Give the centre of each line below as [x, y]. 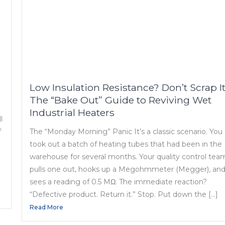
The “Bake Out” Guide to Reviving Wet [121, 100]
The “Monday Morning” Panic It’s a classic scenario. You [126, 132]
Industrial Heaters [72, 113]
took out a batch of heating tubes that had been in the [126, 144]
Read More [47, 207]
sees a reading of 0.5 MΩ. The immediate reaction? [119, 182]
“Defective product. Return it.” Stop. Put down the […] [124, 195]
